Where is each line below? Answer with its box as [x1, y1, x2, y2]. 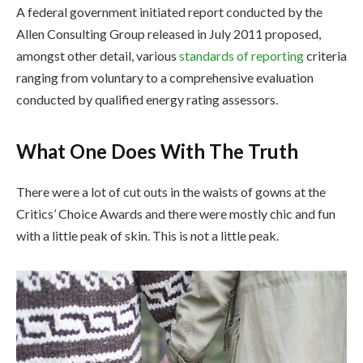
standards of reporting [179, 48, 304, 64]
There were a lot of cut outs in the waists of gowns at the [16, 183, 326, 199]
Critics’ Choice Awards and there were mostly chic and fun [16, 205, 335, 221]
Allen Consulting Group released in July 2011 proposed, [16, 26, 321, 42]
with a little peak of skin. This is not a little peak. [16, 227, 279, 243]
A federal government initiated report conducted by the [16, 4, 322, 20]
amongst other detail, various [16, 48, 179, 64]
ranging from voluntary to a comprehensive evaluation [16, 70, 314, 86]
